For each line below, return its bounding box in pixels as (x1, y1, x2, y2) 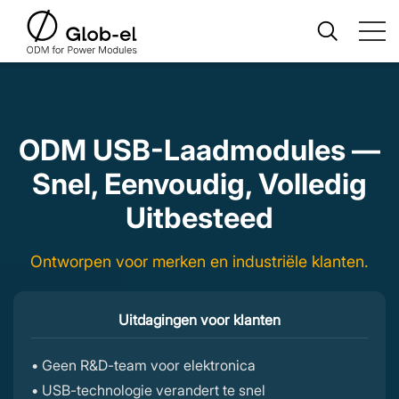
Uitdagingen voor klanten (118, 311, 281, 329)
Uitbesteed (126, 200, 273, 235)
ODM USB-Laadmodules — (19, 133, 380, 167)
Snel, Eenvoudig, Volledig (32, 167, 367, 201)
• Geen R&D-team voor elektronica (31, 356, 256, 374)
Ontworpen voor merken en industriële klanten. (30, 252, 369, 271)
